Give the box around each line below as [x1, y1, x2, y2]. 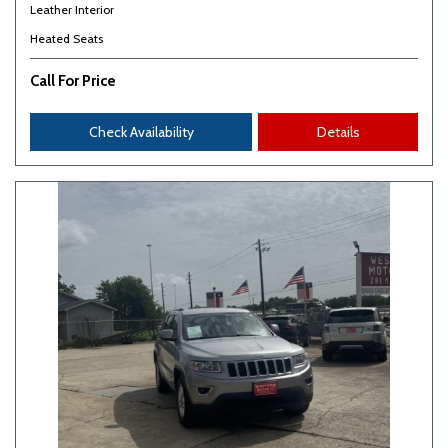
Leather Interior [30, 2, 114, 17]
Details [316, 123, 360, 141]
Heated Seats [30, 31, 103, 46]
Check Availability [88, 123, 194, 141]
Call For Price [30, 72, 116, 90]
